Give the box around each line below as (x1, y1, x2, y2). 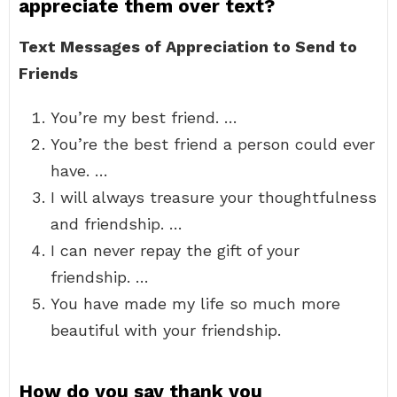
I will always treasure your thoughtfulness (51, 188, 377, 206)
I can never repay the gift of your (51, 241, 300, 260)
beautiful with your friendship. (51, 321, 281, 339)
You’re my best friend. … (51, 108, 237, 127)
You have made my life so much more (51, 294, 340, 313)
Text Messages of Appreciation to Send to (19, 37, 357, 56)
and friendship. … (51, 214, 183, 233)
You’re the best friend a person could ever (51, 135, 375, 153)
